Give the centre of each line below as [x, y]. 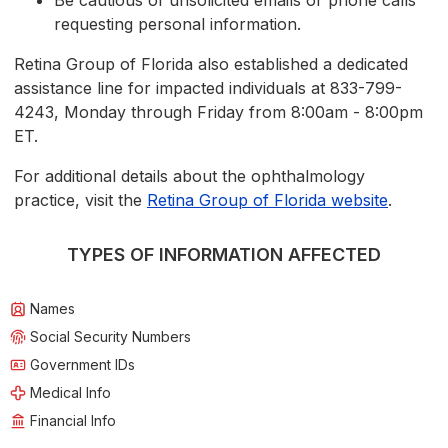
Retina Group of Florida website [267, 200]
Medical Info [70, 393]
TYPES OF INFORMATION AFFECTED [224, 255]
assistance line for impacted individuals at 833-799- [208, 88]
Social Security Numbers [110, 337]
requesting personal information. [177, 24]
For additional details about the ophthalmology [189, 176]
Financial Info [73, 421]
